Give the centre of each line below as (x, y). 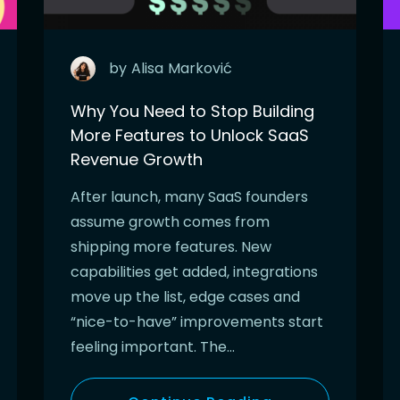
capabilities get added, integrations (194, 272)
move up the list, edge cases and (185, 297)
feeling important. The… (153, 347)
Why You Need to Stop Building (192, 112)
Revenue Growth (137, 160)
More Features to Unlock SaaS (190, 136)
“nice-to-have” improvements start (197, 322)
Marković (200, 69)
